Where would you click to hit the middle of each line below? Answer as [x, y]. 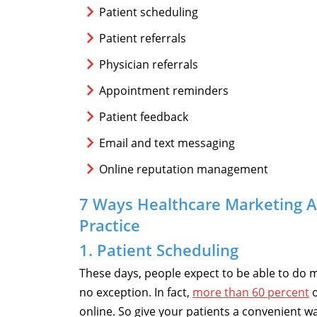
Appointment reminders [164, 91]
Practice [110, 225]
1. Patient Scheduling [159, 250]
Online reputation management [184, 169]
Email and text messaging [167, 143]
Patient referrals [143, 39]
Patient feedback [144, 117]
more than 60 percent [251, 293]
